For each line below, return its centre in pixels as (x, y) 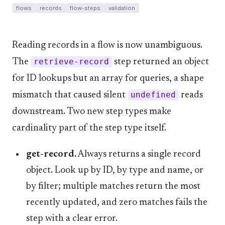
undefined (153, 95)
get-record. (51, 154)
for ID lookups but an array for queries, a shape (108, 79)
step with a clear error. (72, 219)
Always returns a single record (139, 154)
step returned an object (160, 62)
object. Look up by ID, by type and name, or (115, 171)
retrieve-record (71, 62)
